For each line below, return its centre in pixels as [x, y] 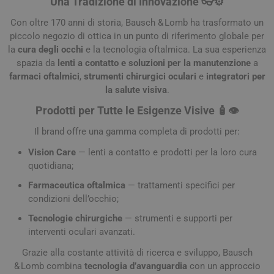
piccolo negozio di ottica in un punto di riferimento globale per [137, 36]
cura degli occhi [50, 50]
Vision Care [52, 152]
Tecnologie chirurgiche [75, 218]
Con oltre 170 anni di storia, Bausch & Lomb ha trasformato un [137, 23]
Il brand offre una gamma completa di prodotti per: [137, 131]
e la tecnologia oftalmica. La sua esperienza [175, 50]
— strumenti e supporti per [177, 218]
